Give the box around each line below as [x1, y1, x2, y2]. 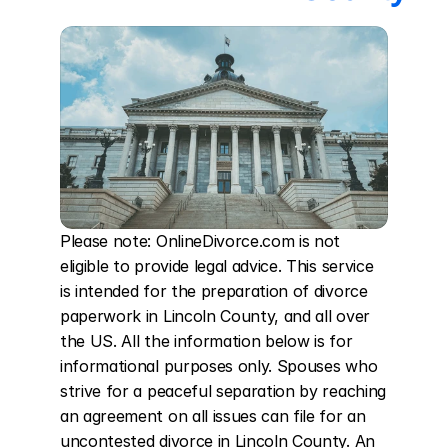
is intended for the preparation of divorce [60, 281, 368, 301]
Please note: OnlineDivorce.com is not [60, 231, 341, 251]
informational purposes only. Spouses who [60, 356, 378, 376]
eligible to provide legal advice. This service [60, 256, 374, 276]
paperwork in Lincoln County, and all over [60, 306, 370, 326]
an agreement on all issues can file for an [60, 406, 366, 426]
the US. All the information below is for [60, 331, 353, 351]
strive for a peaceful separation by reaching [60, 381, 386, 401]
